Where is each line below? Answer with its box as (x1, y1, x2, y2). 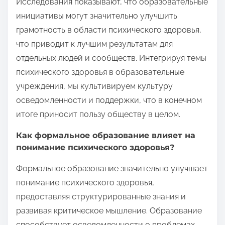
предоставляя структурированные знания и (16, 191, 186, 201)
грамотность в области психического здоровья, (16, 25, 201, 35)
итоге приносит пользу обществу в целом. (16, 109, 180, 119)
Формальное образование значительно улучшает (16, 163, 208, 173)
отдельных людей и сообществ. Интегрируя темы (16, 53, 206, 63)
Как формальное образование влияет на (16, 130, 195, 140)
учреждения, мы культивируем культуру (16, 81, 173, 91)
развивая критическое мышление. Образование (16, 205, 202, 215)
